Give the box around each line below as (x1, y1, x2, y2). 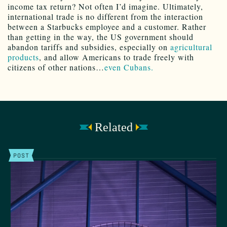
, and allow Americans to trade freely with (39, 51, 194, 62)
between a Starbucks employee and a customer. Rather (8, 21, 206, 32)
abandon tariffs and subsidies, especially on (8, 41, 170, 52)
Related (94, 120, 133, 134)
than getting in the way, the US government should (8, 31, 194, 42)
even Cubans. (104, 61, 154, 72)
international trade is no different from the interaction (8, 11, 203, 22)
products (8, 51, 39, 62)
